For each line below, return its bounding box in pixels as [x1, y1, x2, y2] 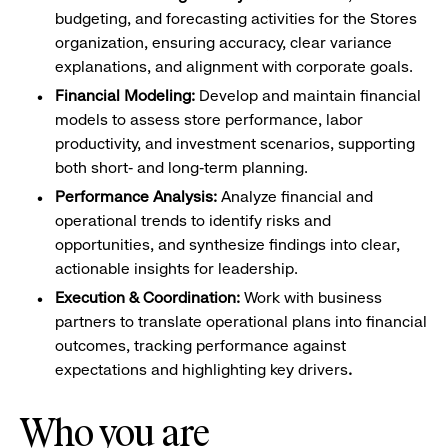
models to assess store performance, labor [55, 110, 363, 129]
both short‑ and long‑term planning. [55, 158, 308, 177]
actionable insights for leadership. [55, 259, 298, 278]
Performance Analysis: [55, 187, 221, 206]
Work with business [244, 288, 382, 307]
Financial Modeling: [55, 86, 199, 105]
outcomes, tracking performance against [55, 336, 346, 355]
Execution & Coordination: [55, 288, 244, 307]
